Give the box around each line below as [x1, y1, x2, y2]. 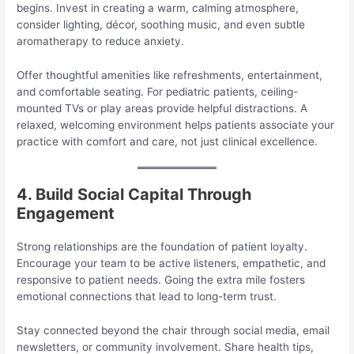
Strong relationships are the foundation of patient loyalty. [17, 240, 308, 254]
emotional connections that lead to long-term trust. [17, 290, 277, 303]
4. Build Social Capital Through [17, 185, 252, 205]
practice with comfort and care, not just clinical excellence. [17, 134, 318, 148]
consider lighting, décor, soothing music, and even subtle [17, 17, 306, 31]
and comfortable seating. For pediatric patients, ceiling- [17, 85, 299, 98]
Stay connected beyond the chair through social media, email [17, 324, 330, 337]
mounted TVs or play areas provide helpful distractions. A [17, 101, 308, 115]
